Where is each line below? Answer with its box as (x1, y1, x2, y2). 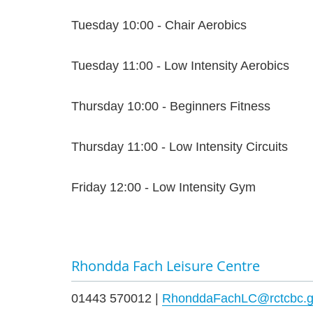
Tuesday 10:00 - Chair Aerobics (71, 18, 247, 33)
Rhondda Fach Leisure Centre (71, 256, 260, 276)
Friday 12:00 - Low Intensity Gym (71, 180, 256, 195)
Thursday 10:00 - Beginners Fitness (71, 99, 270, 114)
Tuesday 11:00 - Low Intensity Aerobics (71, 59, 289, 73)
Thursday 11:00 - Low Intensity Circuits (71, 140, 288, 154)
